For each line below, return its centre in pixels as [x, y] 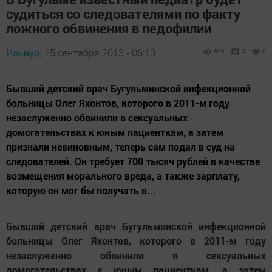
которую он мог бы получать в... [81, 191]
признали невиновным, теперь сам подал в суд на [121, 147]
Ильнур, [24, 53]
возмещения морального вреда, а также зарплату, [123, 176]
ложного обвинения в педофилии [109, 29]
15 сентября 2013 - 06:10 [100, 53]
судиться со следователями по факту [123, 14]
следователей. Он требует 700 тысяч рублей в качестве [133, 161]
